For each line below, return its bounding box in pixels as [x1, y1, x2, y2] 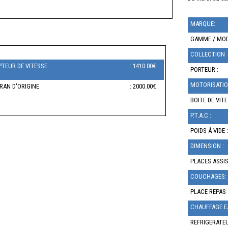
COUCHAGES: [190, 173, 226, 180]
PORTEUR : [190, 66, 218, 73]
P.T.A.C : [190, 111, 211, 119]
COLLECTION [190, 50, 225, 58]
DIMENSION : [190, 142, 224, 150]
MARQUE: [190, 20, 215, 27]
